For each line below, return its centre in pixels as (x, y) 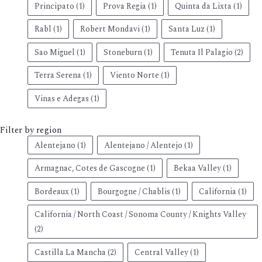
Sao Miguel (54, 52)
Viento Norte (134, 75)
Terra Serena (58, 75)
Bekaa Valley (197, 168)
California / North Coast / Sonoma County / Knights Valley (140, 215)
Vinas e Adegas (61, 98)
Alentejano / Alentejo (143, 145)
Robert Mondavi (110, 29)
